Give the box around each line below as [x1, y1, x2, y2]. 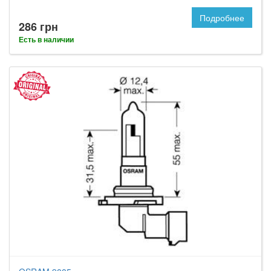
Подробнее [200, 11, 244, 24]
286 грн [19, 19, 58, 34]
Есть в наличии [19, 34, 74, 45]
